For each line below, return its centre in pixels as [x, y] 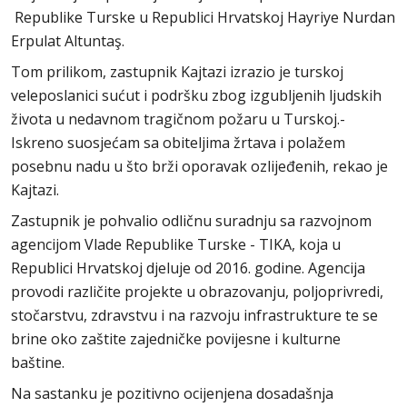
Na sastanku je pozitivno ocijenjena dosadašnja [172, 393]
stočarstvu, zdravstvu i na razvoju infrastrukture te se [194, 315]
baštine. [38, 362]
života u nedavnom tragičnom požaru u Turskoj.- [178, 119]
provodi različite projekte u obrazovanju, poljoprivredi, [197, 291]
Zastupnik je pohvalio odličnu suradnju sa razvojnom [191, 220]
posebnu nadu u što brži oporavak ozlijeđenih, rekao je [199, 166]
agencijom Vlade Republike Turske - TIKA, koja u [176, 244]
